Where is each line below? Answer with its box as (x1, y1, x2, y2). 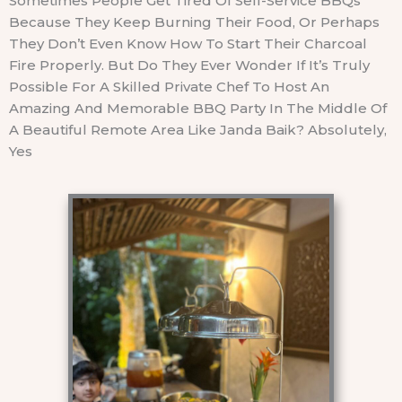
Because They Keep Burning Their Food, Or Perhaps (9, 13, 380, 31)
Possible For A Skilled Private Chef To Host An (9, 77, 329, 95)
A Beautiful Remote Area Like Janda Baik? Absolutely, (9, 120, 387, 138)
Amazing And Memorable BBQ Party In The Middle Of (9, 99, 387, 117)
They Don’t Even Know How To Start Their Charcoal (9, 34, 367, 52)
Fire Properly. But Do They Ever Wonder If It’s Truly (9, 56, 370, 74)
